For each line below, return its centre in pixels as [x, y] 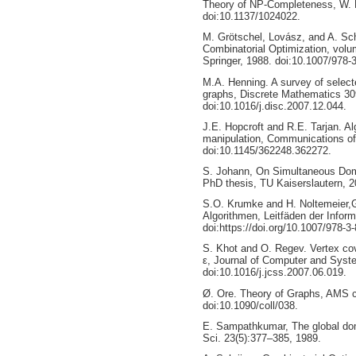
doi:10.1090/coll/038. [250, 305]
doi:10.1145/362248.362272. [267, 150]
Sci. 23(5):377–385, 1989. [261, 338]
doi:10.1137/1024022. [251, 17]
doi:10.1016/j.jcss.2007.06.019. [274, 273]
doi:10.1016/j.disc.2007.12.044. [274, 106]
